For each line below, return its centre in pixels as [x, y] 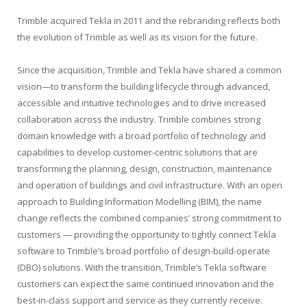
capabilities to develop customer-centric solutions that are [137, 152]
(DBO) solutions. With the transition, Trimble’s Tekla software [142, 267]
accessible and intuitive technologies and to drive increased [142, 102]
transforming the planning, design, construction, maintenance [145, 168]
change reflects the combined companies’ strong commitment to [149, 218]
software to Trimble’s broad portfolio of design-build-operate [144, 250]
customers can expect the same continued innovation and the [146, 283]
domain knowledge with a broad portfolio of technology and [142, 135]
